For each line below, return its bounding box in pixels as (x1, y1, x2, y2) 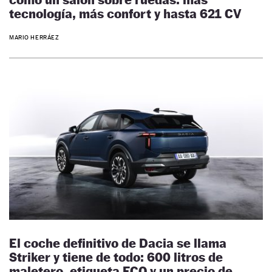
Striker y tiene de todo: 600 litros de (9, 249, 223, 265)
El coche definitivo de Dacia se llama (9, 235, 226, 251)
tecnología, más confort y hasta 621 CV (9, 6, 242, 22)
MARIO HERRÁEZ (9, 33, 59, 41)
